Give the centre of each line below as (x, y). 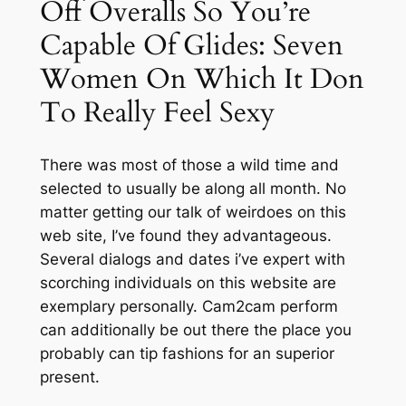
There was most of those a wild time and (189, 164)
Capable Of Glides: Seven (191, 45)
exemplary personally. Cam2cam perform (188, 306)
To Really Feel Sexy (157, 112)
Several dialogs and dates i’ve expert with (192, 259)
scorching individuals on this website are (188, 282)
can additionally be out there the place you (195, 329)
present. (69, 377)
